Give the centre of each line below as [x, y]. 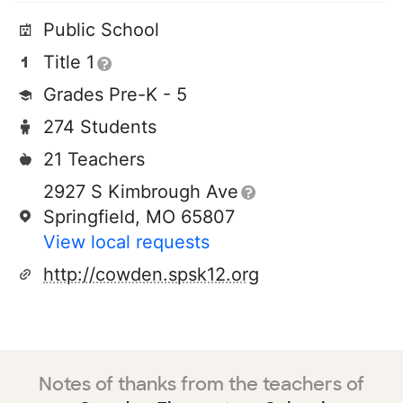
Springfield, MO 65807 [139, 217]
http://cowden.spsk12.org [151, 274]
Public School [101, 30]
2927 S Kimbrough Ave [141, 192]
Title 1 [69, 62]
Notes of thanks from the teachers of [201, 384]
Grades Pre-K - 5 [115, 94]
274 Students [100, 127]
